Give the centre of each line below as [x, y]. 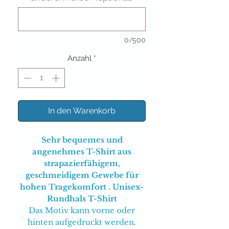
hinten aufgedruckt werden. [82, 222]
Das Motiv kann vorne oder [82, 210]
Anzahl [79, 59]
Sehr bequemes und [82, 140]
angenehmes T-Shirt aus [82, 151]
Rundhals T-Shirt [82, 198]
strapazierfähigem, [82, 163]
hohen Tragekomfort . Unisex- [82, 187]
